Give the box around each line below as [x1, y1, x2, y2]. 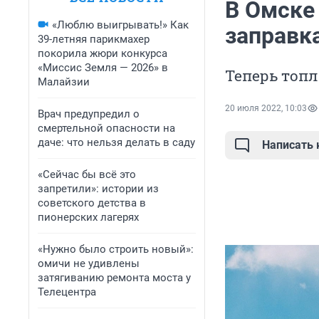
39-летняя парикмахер [38, 33, 150, 46]
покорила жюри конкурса [38, 47, 167, 60]
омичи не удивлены [38, 257, 140, 270]
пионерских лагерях [38, 211, 139, 224]
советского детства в [38, 197, 146, 209]
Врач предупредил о [38, 108, 140, 120]
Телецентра [38, 286, 96, 298]
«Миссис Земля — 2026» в [38, 61, 168, 74]
